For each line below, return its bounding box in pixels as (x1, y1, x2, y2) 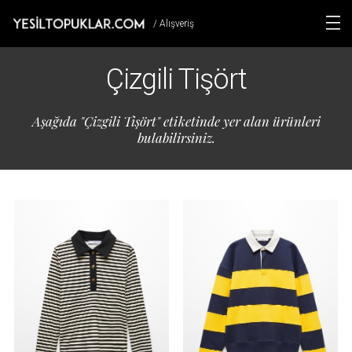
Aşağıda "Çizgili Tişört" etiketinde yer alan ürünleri (31, 112, 321, 130)
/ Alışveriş (153, 18, 194, 29)
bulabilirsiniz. (137, 129, 215, 146)
